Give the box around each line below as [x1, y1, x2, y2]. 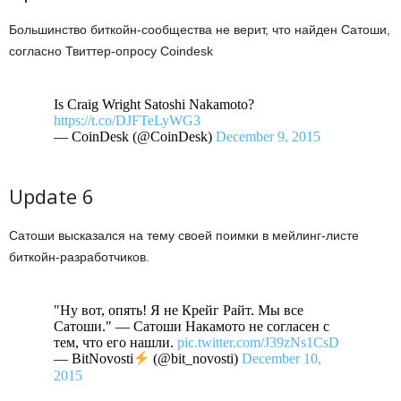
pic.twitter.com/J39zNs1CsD [177, 335, 339, 351]
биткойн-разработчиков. [9, 250, 149, 265]
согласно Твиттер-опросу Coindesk [9, 44, 213, 59]
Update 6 [9, 183, 94, 210]
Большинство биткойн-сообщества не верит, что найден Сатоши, [9, 22, 390, 38]
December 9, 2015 [216, 129, 320, 145]
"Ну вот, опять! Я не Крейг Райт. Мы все [54, 303, 303, 319]
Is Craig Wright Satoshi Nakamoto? [54, 97, 254, 113]
